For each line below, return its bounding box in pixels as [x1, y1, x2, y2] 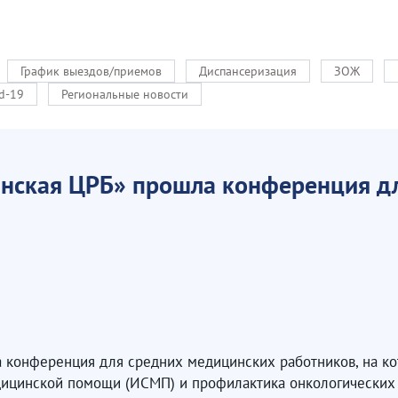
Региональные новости [61, 86, 188, 102]
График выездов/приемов [20, 63, 162, 79]
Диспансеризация [199, 63, 297, 79]
